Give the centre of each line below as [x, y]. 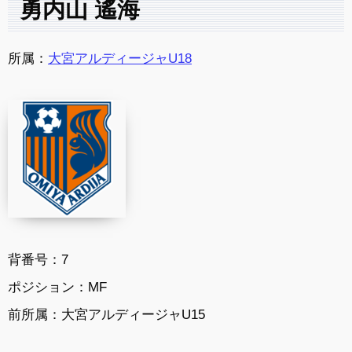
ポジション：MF [57, 286]
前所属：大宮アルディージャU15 [106, 314]
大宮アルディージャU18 [120, 58]
